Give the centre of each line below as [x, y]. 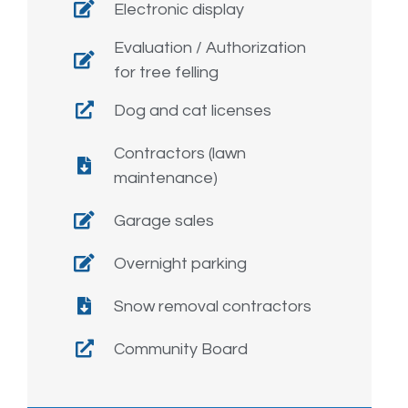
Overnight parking [180, 263]
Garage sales [164, 220]
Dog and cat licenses [193, 110]
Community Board [181, 349]
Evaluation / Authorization [210, 47]
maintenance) [166, 178]
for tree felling [166, 72]
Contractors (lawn [180, 153]
